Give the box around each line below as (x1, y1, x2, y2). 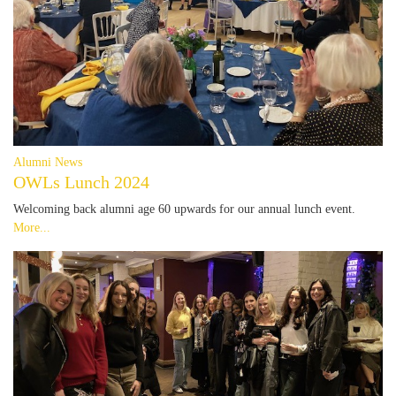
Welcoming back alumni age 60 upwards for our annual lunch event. (13, 202, 355, 216)
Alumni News (13, 155, 82, 169)
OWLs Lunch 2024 (13, 172, 149, 192)
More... (13, 220, 50, 234)
